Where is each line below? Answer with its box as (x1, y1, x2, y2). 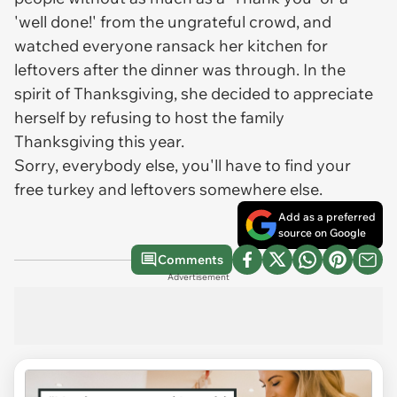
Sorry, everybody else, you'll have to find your (14, 155, 351, 175)
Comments (158, 252, 223, 268)
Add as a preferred (278, 210, 376, 223)
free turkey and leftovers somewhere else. (14, 179, 326, 199)
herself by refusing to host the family (14, 107, 284, 128)
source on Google (278, 226, 366, 239)
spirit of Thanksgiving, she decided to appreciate (14, 83, 373, 104)
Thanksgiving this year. (14, 131, 188, 152)
